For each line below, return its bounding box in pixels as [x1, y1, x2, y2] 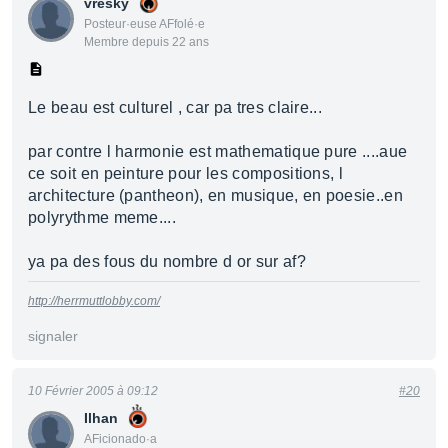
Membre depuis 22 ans [84, 35, 209, 49]
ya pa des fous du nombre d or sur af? [28, 253, 306, 270]
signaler [28, 328, 78, 344]
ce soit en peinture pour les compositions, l [28, 165, 344, 182]
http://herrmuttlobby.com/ [28, 294, 160, 308]
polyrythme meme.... [28, 209, 177, 226]
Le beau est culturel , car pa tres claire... [28, 99, 323, 116]
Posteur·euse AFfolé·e [84, 17, 205, 31]
